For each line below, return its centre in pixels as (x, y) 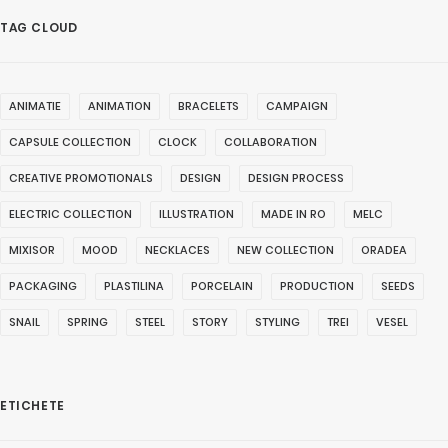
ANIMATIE (35, 106)
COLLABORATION (270, 142)
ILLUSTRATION (196, 214)
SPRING (87, 322)
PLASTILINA (134, 286)
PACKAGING (43, 286)
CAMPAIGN (297, 106)
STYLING (277, 322)
